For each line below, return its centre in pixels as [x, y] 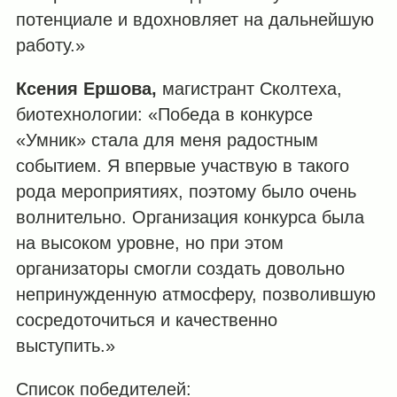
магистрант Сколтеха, [249, 89]
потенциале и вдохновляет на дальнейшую [195, 19]
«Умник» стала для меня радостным [167, 140]
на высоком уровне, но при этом [149, 243]
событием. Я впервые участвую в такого [182, 166]
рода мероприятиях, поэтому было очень [186, 192]
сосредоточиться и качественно [146, 320]
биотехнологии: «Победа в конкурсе [164, 115]
